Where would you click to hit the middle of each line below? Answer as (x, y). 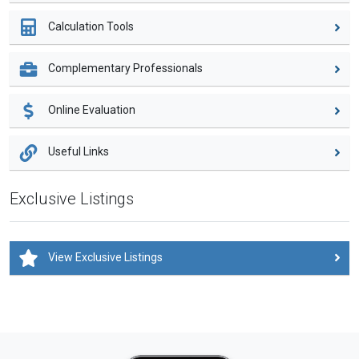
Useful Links (78, 152)
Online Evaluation (91, 110)
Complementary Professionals (125, 69)
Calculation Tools (90, 26)
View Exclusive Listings (105, 257)
